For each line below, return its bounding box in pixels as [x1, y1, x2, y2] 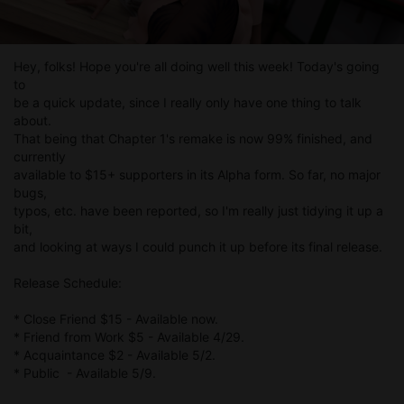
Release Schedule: [14, 275, 122, 291]
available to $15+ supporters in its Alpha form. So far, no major [14, 167, 381, 183]
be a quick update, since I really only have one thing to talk [14, 95, 362, 111]
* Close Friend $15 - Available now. [14, 311, 218, 327]
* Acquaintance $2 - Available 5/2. [14, 347, 216, 363]
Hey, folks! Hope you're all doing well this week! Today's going [14, 59, 380, 75]
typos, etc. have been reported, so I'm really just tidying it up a [14, 203, 383, 219]
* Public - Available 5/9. [14, 365, 156, 381]
